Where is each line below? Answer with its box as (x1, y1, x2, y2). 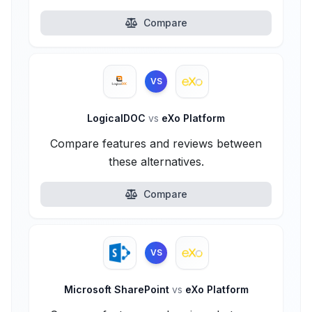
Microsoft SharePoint (63, 283, 172, 295)
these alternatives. (108, 155, 204, 169)
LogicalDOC (87, 112, 148, 124)
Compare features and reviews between (50, 136, 262, 150)
